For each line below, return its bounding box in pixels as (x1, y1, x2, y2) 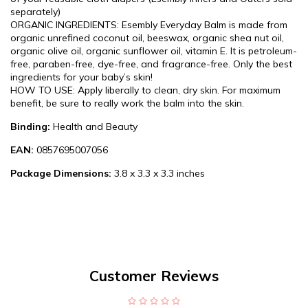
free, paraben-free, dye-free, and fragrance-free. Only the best (10, 58, 292, 70)
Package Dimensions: (10, 167, 111, 179)
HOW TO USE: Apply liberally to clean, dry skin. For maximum (10, 84, 280, 96)
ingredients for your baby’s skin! (10, 71, 153, 83)
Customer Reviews (89, 267, 219, 285)
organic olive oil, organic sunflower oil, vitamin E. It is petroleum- (10, 45, 297, 57)
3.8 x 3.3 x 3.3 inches (111, 167, 205, 179)
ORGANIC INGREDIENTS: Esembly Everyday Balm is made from (10, 19, 287, 31)
